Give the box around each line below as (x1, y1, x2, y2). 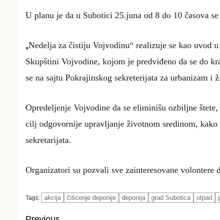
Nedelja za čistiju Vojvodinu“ (28, 40, 136, 50)
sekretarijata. (26, 135, 71, 145)
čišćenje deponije (67, 193, 116, 201)
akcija (44, 193, 61, 201)
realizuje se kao (136, 40, 194, 50)
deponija (122, 193, 145, 201)
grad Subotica (151, 193, 191, 201)
